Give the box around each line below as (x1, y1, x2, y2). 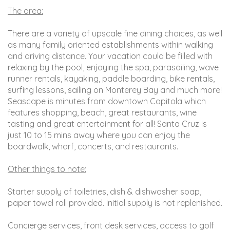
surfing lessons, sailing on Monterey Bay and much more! (8, 84, 222, 95)
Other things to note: (8, 163, 86, 174)
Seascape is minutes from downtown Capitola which (8, 95, 206, 106)
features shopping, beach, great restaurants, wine (8, 107, 197, 118)
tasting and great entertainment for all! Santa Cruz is (8, 118, 207, 129)
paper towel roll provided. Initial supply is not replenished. (8, 197, 222, 208)
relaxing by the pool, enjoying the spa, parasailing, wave (8, 62, 219, 72)
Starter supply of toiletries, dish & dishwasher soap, (8, 186, 201, 197)
